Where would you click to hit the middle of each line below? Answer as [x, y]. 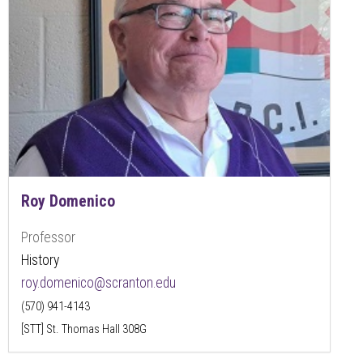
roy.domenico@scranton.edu [98, 282]
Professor [48, 237]
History [40, 260]
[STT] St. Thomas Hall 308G [84, 329]
